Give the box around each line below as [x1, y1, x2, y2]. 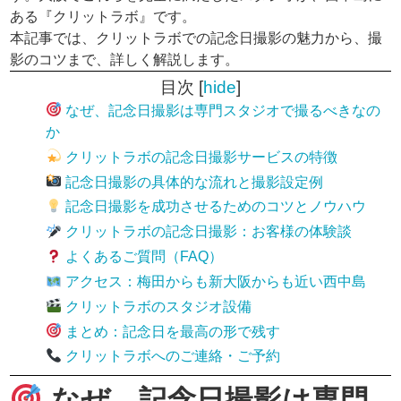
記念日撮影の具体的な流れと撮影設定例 [62, 174, 324, 190]
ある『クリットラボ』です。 [10, 8, 197, 24]
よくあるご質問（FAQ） [62, 249, 224, 265]
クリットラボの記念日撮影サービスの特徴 [62, 149, 338, 165]
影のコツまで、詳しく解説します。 [10, 51, 240, 67]
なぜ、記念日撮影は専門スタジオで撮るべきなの [62, 102, 381, 118]
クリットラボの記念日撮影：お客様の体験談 [62, 224, 353, 240]
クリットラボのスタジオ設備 [62, 298, 252, 314]
